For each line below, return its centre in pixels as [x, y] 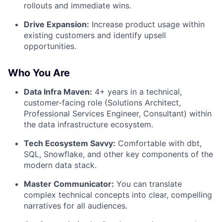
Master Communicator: [69, 184]
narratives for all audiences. [76, 206]
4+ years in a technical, [137, 92]
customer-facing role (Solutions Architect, [102, 103]
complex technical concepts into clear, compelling [118, 195]
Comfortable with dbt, [159, 143]
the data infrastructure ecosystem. [88, 125]
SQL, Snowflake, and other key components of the [118, 154]
